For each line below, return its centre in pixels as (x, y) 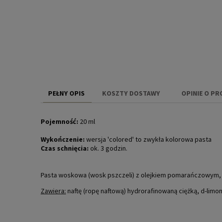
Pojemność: (59, 122)
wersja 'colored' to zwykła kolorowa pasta (148, 139)
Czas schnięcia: (65, 148)
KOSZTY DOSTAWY (132, 93)
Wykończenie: (63, 139)
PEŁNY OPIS (66, 93)
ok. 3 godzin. (108, 148)
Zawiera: (53, 191)
